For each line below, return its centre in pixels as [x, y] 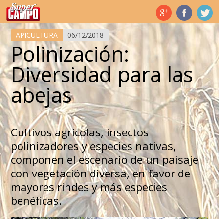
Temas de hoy [32, 8]
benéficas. [36, 201]
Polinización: [70, 54]
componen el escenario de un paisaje [104, 160]
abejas [41, 95]
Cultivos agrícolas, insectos [79, 132]
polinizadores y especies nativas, [93, 146]
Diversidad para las [102, 74]
